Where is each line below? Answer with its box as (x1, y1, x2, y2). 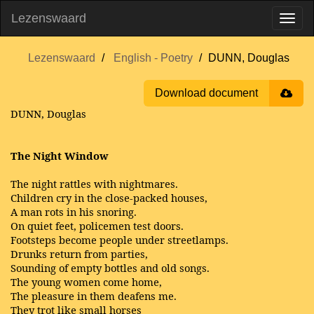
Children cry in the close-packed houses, (11, 191, 207, 205)
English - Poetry (113, 52, 193, 64)
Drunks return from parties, (11, 247, 148, 261)
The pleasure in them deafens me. (11, 289, 177, 303)
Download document (155, 87, 258, 99)
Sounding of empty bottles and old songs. (11, 261, 210, 275)
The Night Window (11, 149, 109, 163)
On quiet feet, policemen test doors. (11, 219, 184, 233)
